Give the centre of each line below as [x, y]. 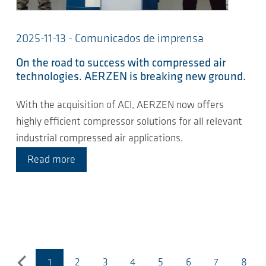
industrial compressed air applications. [99, 139]
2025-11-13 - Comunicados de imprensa [110, 39]
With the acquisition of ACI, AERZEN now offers [120, 106]
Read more [51, 160]
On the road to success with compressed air [121, 63]
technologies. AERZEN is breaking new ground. [131, 77]
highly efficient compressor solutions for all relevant [129, 122]
